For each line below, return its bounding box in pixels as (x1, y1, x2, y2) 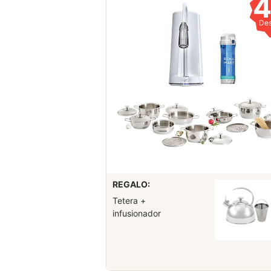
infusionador (112, 208, 161, 219)
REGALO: (112, 178, 150, 189)
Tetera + (112, 195, 146, 206)
